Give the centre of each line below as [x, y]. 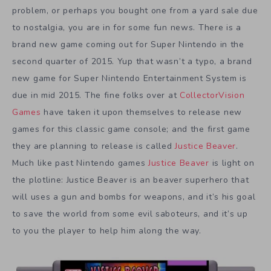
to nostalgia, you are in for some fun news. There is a [127, 28]
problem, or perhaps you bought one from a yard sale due [135, 11]
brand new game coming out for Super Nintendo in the [128, 44]
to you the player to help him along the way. [107, 231]
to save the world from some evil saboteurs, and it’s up [130, 214]
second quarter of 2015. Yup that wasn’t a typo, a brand [132, 61]
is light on [232, 163]
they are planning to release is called [94, 146]
